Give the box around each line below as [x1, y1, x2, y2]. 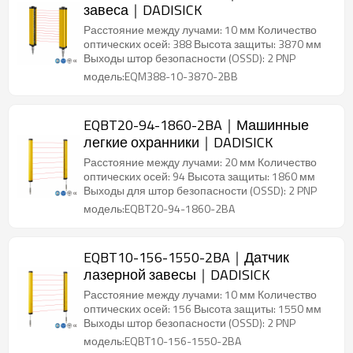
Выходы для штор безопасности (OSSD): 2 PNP [84, 182, 317, 199]
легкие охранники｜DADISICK [84, 132, 273, 153]
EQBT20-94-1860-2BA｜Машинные [84, 114, 309, 136]
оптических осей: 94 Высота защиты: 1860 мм [84, 168, 315, 184]
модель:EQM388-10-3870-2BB [84, 68, 238, 84]
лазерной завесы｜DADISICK [84, 264, 269, 285]
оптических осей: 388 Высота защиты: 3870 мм [84, 35, 321, 52]
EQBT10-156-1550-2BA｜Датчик [84, 247, 289, 268]
